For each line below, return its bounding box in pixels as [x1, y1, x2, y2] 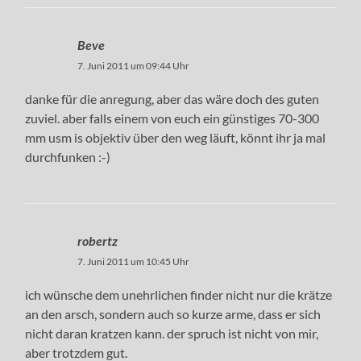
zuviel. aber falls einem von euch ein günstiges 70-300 [25, 110, 320, 126]
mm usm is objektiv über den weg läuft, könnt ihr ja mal [25, 129, 326, 145]
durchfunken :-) [25, 148, 111, 164]
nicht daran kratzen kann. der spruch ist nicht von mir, [25, 325, 319, 341]
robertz [77, 232, 118, 248]
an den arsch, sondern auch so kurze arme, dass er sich [25, 305, 322, 322]
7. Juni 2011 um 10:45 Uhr [77, 255, 190, 268]
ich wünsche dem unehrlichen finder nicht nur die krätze [25, 286, 333, 302]
